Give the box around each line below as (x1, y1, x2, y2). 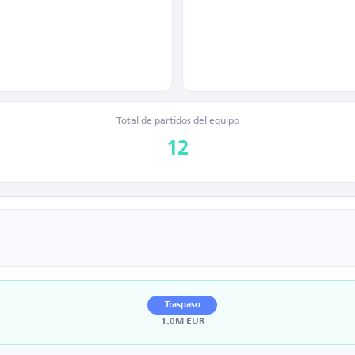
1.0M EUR (160, 317, 204, 326)
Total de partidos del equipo (116, 111, 239, 129)
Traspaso (164, 300, 200, 310)
